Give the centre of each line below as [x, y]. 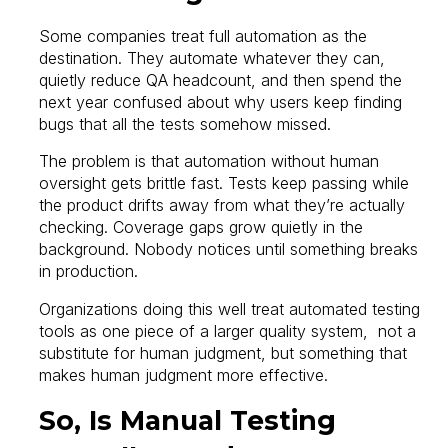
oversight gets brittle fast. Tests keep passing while [224, 183]
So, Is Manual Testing [188, 420]
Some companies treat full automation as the [203, 35]
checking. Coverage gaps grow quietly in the [201, 227]
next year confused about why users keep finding [221, 101]
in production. [89, 271]
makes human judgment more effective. [184, 374]
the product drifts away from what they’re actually [222, 205]
